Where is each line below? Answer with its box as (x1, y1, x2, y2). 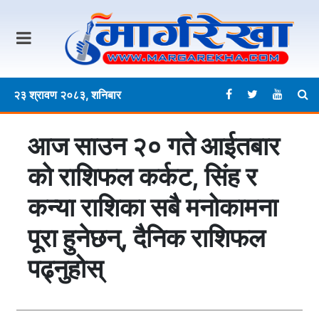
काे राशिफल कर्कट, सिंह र (28, 161, 257, 193)
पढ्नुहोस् (28, 253, 103, 285)
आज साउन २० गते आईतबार (28, 130, 280, 162)
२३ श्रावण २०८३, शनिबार (14, 88, 121, 103)
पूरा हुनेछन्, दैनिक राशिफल (28, 222, 266, 254)
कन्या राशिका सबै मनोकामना (28, 192, 278, 224)
